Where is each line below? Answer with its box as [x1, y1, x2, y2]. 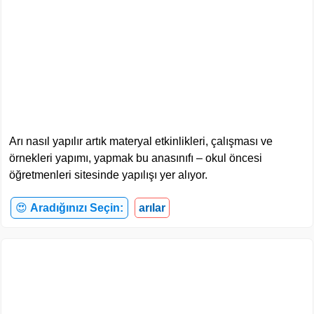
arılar [139, 201, 165, 214]
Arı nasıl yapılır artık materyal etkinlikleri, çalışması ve [9, 135, 273, 147]
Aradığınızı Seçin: [30, 201, 123, 214]
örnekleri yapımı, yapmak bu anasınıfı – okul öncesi [9, 151, 262, 164]
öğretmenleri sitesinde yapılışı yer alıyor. [9, 168, 207, 181]
